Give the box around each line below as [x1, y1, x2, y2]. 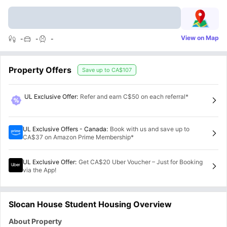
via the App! [23, 166, 56, 174]
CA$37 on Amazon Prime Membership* [23, 133, 134, 141]
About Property [9, 216, 62, 225]
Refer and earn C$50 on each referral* [80, 93, 188, 100]
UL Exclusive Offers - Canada [23, 125, 106, 133]
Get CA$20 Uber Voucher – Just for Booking [79, 158, 203, 166]
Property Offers [9, 65, 71, 75]
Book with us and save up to [110, 125, 190, 133]
